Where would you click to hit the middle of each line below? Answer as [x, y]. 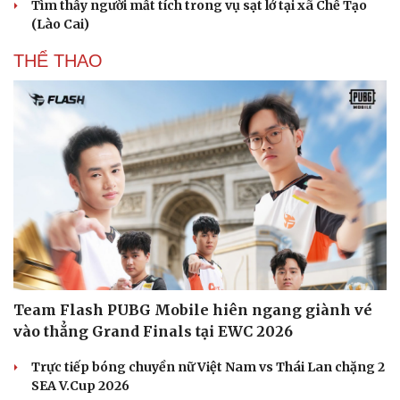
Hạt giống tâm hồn [268, 14]
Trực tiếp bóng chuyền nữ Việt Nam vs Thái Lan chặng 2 [208, 367]
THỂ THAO [58, 60]
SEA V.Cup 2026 [80, 386]
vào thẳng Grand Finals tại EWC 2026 [153, 332]
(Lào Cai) [60, 24]
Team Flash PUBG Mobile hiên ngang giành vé [193, 310]
